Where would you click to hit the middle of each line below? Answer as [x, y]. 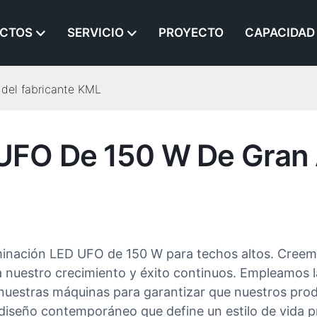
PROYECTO [191, 33]
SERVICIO [96, 33]
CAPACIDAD [280, 33]
